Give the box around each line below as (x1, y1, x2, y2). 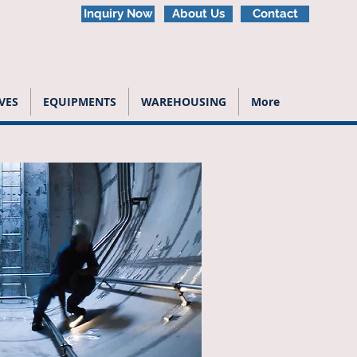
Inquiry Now (83, 6, 153, 21)
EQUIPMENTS (43, 94, 116, 109)
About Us (172, 6, 225, 21)
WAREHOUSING (141, 94, 226, 109)
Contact (252, 6, 298, 21)
